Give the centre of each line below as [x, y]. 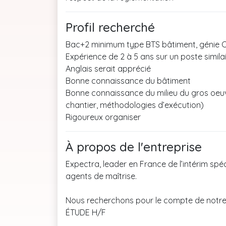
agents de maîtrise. [101, 176]
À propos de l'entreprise [134, 147]
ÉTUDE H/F [86, 212]
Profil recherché [110, 27]
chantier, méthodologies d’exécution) [135, 105]
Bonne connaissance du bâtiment [128, 81]
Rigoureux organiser [103, 117]
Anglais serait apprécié [108, 69]
